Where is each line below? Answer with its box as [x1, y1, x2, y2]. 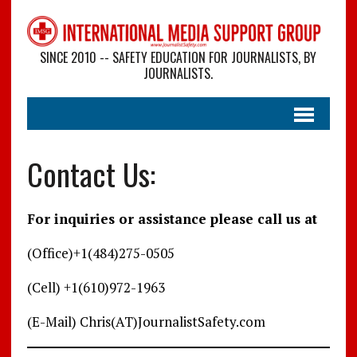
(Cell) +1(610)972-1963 [26, 278, 165, 297]
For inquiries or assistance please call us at [26, 210, 317, 229]
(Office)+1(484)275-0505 [26, 244, 175, 263]
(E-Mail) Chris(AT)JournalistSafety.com [26, 312, 265, 331]
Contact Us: [26, 151, 155, 197]
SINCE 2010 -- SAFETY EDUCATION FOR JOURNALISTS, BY [40, 48, 317, 68]
